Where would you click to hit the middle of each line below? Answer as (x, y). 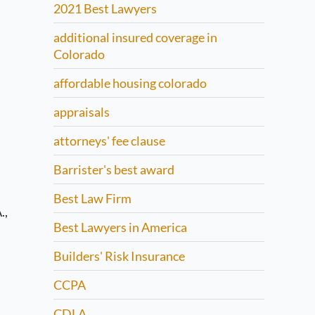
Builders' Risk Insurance (119, 256)
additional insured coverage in (135, 37)
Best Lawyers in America (120, 227)
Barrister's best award (114, 169)
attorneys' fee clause (109, 141)
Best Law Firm (92, 198)
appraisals (82, 112)
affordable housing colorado (130, 83)
